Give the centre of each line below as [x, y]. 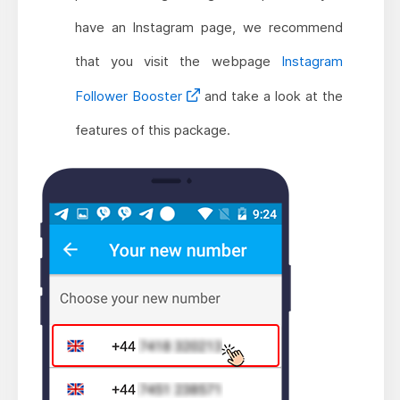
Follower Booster [130, 96]
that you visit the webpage [178, 62]
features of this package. [152, 130]
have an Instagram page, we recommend [208, 28]
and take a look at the [271, 96]
